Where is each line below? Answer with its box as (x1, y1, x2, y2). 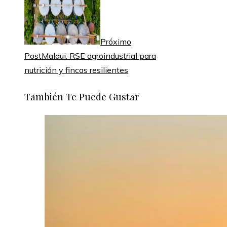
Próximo (100, 36, 131, 47)
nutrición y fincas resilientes (24, 65, 128, 75)
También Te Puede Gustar (24, 89, 139, 103)
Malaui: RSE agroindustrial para (42, 51, 156, 61)
